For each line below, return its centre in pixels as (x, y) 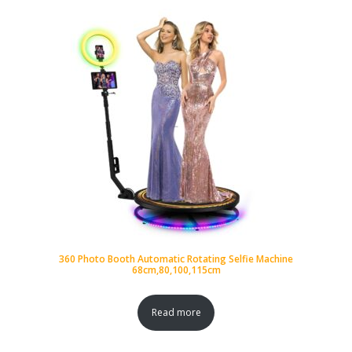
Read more (176, 312)
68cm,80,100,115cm (176, 270)
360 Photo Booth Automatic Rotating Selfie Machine (176, 259)
